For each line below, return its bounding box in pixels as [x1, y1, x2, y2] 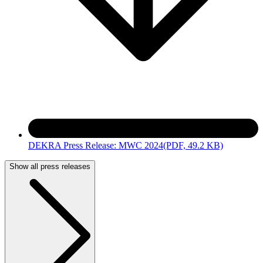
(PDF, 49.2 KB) [163, 140, 223, 150]
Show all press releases [9, 161, 90, 171]
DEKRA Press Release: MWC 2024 [28, 140, 163, 150]
